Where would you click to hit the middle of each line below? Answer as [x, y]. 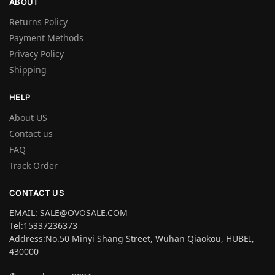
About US [28, 117]
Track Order [33, 165]
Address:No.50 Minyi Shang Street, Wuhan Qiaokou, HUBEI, [132, 239]
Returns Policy [38, 22]
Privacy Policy [37, 54]
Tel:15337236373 [43, 226]
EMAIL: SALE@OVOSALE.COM [68, 213]
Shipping [28, 70]
